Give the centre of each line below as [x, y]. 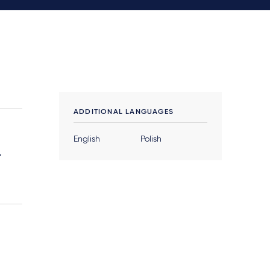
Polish [151, 140]
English [86, 140]
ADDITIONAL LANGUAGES [123, 112]
